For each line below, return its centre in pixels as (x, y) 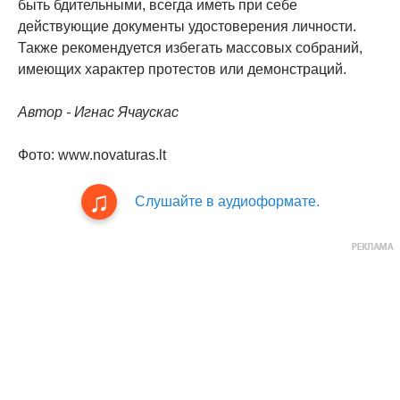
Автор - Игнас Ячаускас (98, 112)
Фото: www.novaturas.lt (92, 155)
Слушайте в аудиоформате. (227, 202)
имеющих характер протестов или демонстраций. (182, 70)
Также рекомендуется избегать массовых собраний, (190, 48)
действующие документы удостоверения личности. (187, 27)
